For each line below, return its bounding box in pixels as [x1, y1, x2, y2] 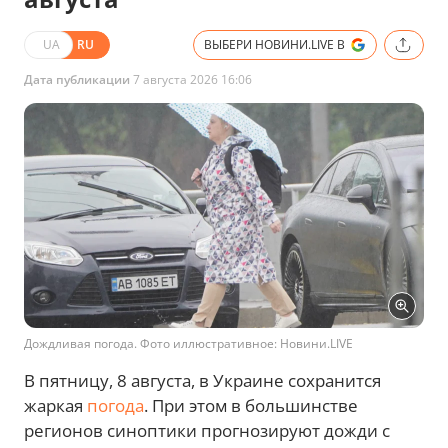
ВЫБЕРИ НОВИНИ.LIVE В [204, 35, 345, 53]
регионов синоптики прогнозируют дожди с [24, 418, 390, 442]
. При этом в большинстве [144, 393, 358, 417]
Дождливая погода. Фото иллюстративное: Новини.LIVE [24, 334, 353, 352]
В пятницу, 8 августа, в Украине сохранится [24, 368, 381, 392]
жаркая [24, 393, 87, 417]
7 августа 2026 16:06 [130, 70, 252, 88]
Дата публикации [24, 70, 130, 88]
